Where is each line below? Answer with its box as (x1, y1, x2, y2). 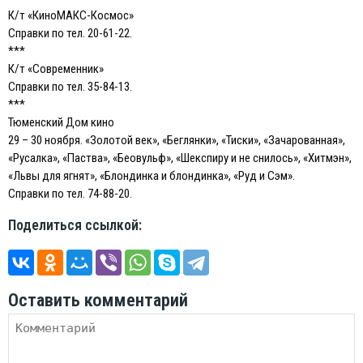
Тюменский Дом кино (8, 114, 114, 130)
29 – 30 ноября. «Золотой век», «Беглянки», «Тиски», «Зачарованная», (8, 132, 345, 147)
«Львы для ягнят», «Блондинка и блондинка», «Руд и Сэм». (8, 168, 295, 183)
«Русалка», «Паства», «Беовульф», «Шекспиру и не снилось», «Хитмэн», (8, 150, 352, 165)
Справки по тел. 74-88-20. (8, 186, 132, 201)
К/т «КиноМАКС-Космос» (8, 7, 134, 23)
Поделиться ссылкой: (8, 216, 142, 233)
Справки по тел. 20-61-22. (8, 25, 132, 41)
